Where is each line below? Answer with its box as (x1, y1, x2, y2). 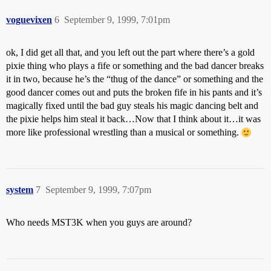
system (6, 184, 33, 195)
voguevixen (6, 15, 52, 25)
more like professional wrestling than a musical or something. (6, 127, 241, 137)
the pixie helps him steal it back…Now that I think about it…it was (6, 114, 261, 124)
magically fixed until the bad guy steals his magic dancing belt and (6, 100, 258, 111)
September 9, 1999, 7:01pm (64, 15, 170, 25)
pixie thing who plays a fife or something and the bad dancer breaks (6, 60, 264, 71)
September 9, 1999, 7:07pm (45, 184, 151, 195)
